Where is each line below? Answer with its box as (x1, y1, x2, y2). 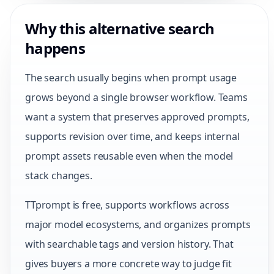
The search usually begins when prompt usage (25, 71, 237, 84)
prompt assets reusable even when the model (25, 149, 234, 163)
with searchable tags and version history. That (25, 237, 234, 251)
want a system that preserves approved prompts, (25, 110, 250, 124)
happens (25, 38, 85, 58)
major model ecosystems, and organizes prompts (25, 218, 251, 231)
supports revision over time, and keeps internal (25, 130, 240, 143)
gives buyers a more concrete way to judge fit (25, 257, 232, 270)
